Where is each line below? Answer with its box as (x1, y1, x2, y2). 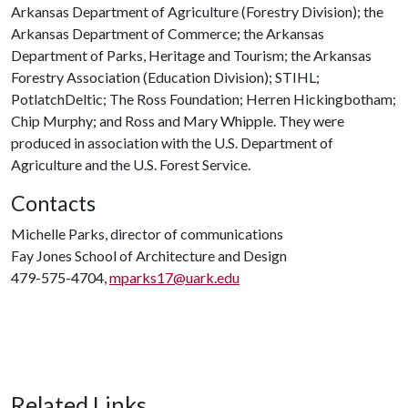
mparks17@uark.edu (109, 269, 240, 286)
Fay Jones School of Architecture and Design (11, 247, 287, 264)
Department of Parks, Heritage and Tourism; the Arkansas (11, 46, 372, 64)
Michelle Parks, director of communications (11, 225, 283, 242)
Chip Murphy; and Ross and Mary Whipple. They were (11, 112, 344, 129)
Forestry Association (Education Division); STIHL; (11, 68, 320, 86)
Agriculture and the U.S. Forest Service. (11, 156, 253, 173)
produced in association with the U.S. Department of (11, 134, 333, 151)
